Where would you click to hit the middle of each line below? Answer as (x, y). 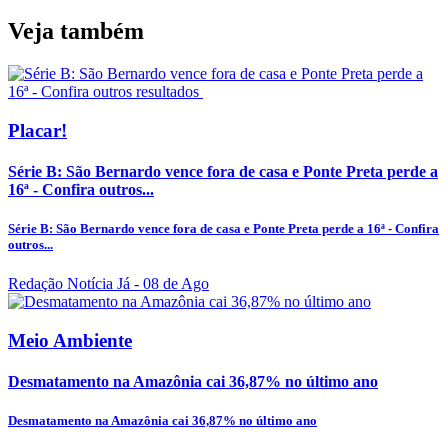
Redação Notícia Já (69, 284)
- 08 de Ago (169, 284)
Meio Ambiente (70, 340)
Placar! (37, 130)
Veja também (76, 30)
